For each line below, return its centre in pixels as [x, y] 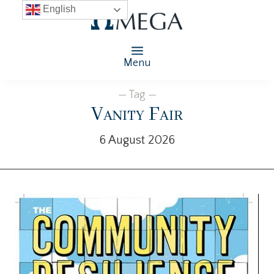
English [58, 9]
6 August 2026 [137, 140]
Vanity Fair [137, 114]
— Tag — [137, 94]
